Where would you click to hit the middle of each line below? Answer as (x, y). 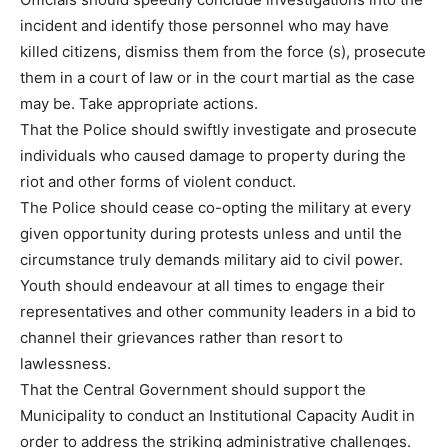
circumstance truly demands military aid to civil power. (211, 260)
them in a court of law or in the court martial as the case (217, 78)
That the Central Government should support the (193, 390)
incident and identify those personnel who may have (204, 26)
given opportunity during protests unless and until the (211, 234)
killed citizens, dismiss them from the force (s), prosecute (223, 52)
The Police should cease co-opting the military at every (215, 208)
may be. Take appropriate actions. (139, 104)
